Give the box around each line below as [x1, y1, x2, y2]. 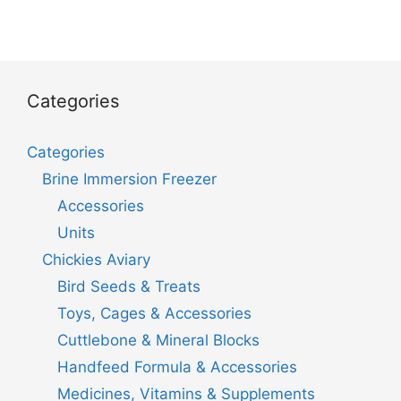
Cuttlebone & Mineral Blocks [57, 330, 260, 349]
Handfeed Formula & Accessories [57, 357, 297, 376]
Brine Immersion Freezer [42, 169, 217, 188]
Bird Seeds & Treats [57, 277, 200, 295]
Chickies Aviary [42, 250, 150, 269]
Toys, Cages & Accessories [57, 303, 252, 322]
